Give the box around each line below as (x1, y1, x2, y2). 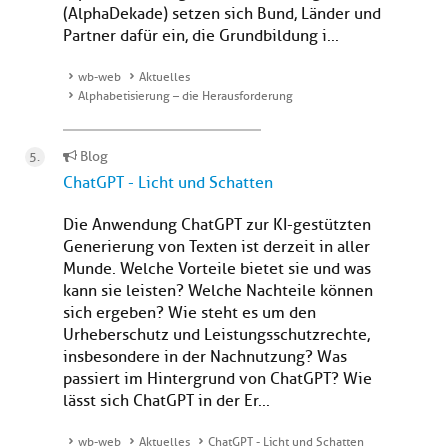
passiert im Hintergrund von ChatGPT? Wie (63, 369, 372, 390)
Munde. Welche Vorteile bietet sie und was (63, 259, 371, 280)
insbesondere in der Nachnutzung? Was (63, 347, 347, 368)
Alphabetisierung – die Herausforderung (78, 88, 293, 105)
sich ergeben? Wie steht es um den (63, 303, 316, 324)
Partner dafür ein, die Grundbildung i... (63, 26, 339, 47)
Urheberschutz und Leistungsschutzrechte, (63, 325, 370, 346)
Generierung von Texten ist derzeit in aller (63, 237, 370, 258)
